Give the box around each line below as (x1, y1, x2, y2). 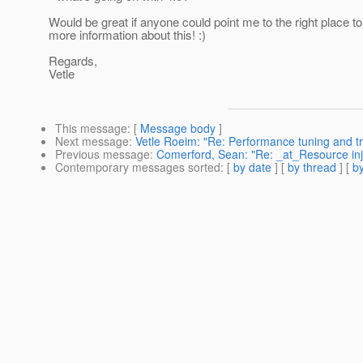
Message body (140, 120, 216, 137)
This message (55, 120, 127, 137)
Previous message (55, 146, 150, 163)
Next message (55, 133, 129, 150)
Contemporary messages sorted (55, 159, 220, 176)
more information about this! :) (49, 26, 206, 44)
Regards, (49, 52, 97, 70)
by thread (288, 159, 336, 176)
